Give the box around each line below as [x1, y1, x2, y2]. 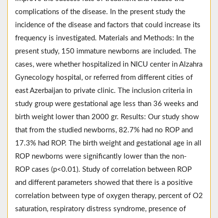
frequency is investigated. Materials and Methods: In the [15, 35, 194, 42]
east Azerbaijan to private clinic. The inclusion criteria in [15, 87, 192, 95]
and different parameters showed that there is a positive [15, 179, 193, 187]
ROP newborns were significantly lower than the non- [15, 153, 187, 161]
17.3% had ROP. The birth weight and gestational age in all [15, 140, 201, 147]
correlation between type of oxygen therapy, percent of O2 [15, 192, 203, 200]
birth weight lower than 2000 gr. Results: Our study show [15, 113, 199, 121]
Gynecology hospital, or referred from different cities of [15, 74, 193, 82]
